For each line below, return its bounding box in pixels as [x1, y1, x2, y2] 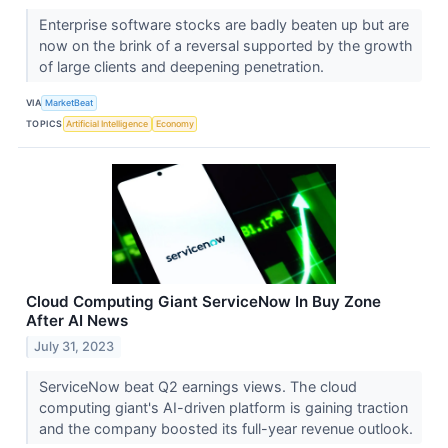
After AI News [26, 311, 128, 331]
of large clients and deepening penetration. [38, 58, 328, 76]
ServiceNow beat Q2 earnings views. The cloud [38, 378, 357, 396]
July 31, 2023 [34, 339, 115, 355]
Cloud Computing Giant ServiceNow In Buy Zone [26, 292, 381, 312]
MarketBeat [45, 96, 94, 108]
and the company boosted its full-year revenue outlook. [38, 420, 417, 438]
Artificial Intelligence [66, 117, 149, 129]
